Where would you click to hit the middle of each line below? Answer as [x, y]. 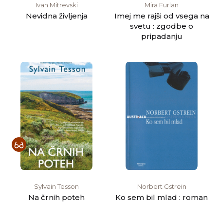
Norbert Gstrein [162, 186]
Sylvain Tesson [56, 186]
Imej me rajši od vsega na [162, 16]
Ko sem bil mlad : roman [162, 197]
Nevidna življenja [56, 16]
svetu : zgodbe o [162, 26]
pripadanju [162, 36]
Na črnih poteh [56, 197]
